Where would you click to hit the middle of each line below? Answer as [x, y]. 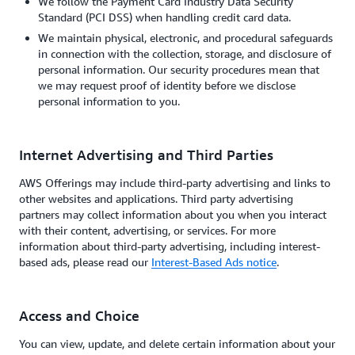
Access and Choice [79, 315]
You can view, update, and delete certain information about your [177, 344]
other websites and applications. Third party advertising [156, 198]
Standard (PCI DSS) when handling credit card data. [164, 17]
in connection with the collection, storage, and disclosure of [185, 53]
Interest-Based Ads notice [214, 262]
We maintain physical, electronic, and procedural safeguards [185, 38]
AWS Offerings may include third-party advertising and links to [175, 183]
